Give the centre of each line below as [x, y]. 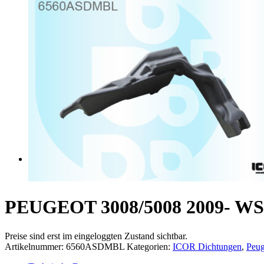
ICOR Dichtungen [207, 246]
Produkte [45, 159]
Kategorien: [150, 246]
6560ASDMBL [95, 246]
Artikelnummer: [35, 246]
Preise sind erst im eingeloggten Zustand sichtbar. [96, 236]
